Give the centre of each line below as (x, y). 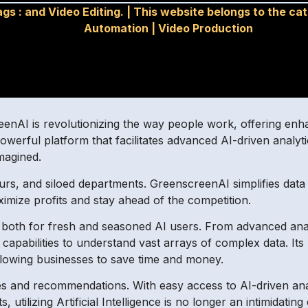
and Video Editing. (75, 12)
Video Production (206, 28)
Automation (117, 28)
